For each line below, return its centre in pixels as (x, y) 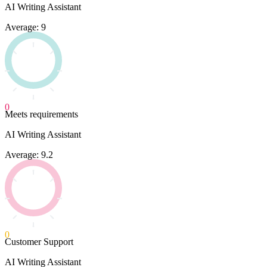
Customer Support (39, 241)
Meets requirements (41, 114)
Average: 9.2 (29, 154)
